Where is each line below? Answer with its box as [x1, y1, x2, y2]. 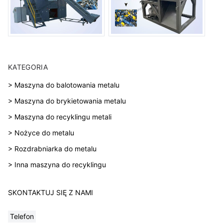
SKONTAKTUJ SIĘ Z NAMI [8, 188, 93, 197]
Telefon [10, 212, 34, 221]
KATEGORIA [8, 62, 48, 71]
